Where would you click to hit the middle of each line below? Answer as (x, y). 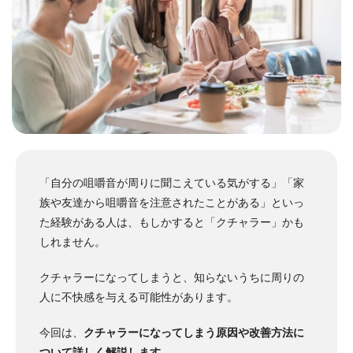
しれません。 (72, 242)
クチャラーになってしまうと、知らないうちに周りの (172, 277)
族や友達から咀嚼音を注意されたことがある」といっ (172, 202)
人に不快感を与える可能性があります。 (139, 297)
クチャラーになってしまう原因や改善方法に (194, 332)
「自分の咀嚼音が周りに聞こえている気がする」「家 (172, 182)
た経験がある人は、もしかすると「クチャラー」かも (172, 222)
